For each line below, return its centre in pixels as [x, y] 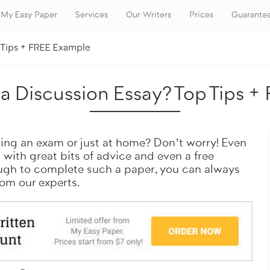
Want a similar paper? [135, 75]
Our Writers [149, 15]
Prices [201, 15]
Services [92, 15]
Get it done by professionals [135, 248]
